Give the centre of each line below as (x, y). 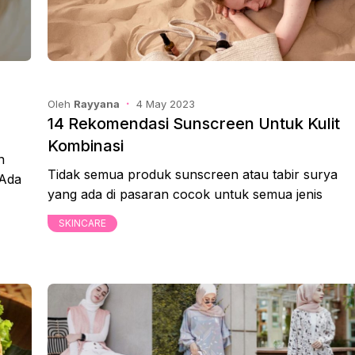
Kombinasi (86, 145)
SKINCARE (82, 223)
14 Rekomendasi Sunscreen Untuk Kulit (194, 123)
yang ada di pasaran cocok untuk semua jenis (185, 194)
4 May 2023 (166, 103)
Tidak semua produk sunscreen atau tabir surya (193, 174)
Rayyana (97, 103)
